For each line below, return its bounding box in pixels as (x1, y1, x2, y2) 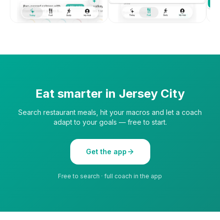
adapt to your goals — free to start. (53, 117, 167, 126)
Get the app (85, 147, 127, 156)
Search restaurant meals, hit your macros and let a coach (18, 108, 202, 116)
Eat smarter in (35, 86, 119, 101)
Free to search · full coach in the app (58, 172, 162, 180)
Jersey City (119, 86, 185, 101)
